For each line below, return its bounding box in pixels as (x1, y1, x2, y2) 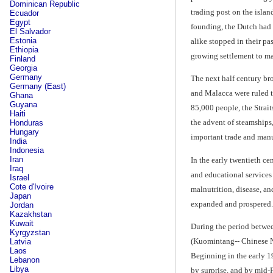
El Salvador (10, 27, 51, 36)
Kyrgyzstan (10, 228, 50, 237)
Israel (10, 173, 29, 182)
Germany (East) (10, 82, 66, 91)
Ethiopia (10, 45, 38, 54)
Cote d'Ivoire (10, 182, 54, 191)
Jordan (10, 200, 34, 210)
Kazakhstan (10, 210, 52, 219)
